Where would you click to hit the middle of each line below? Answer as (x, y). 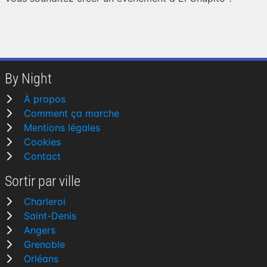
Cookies (42, 142)
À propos (45, 99)
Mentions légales (62, 128)
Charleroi (45, 201)
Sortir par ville (43, 181)
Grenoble (44, 244)
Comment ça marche (72, 113)
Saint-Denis (50, 216)
